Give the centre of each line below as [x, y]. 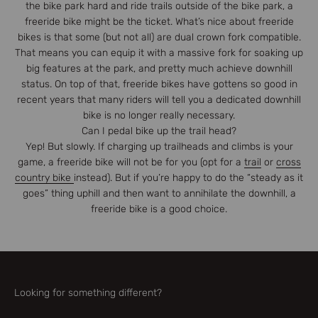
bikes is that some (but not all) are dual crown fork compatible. [159, 37]
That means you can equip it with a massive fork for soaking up [159, 53]
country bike [44, 177]
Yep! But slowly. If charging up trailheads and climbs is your [159, 146]
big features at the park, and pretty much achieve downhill [159, 68]
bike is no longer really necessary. [159, 115]
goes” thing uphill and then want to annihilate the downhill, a [159, 193]
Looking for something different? [88, 292]
